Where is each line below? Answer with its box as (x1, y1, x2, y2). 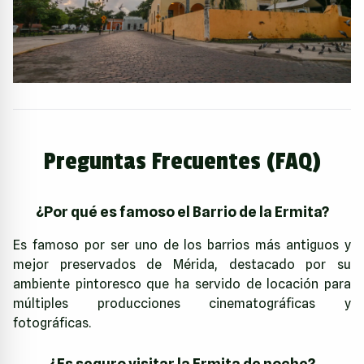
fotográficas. (13, 314, 91, 331)
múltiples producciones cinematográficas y (13, 295, 351, 311)
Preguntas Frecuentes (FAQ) (43, 146, 321, 176)
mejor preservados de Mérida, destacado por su (13, 256, 351, 272)
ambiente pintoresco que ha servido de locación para (13, 275, 351, 292)
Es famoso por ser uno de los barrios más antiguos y (13, 236, 351, 253)
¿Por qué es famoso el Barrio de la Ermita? (35, 202, 329, 220)
